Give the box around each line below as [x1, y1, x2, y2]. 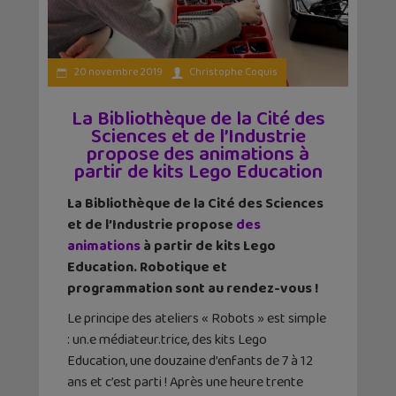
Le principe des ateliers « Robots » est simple [67, 307, 326, 330]
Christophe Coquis [189, 63, 278, 80]
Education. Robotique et [67, 255, 227, 278]
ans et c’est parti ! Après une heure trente [67, 370, 303, 393]
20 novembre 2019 [72, 63, 163, 80]
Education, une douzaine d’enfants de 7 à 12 [67, 349, 313, 372]
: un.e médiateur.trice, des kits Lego [67, 328, 267, 351]
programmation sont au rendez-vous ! [67, 277, 319, 300]
